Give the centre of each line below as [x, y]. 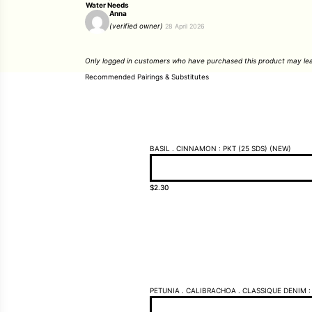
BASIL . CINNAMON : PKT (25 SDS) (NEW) [220, 148]
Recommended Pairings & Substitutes [147, 77]
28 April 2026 [185, 26]
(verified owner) [136, 26]
